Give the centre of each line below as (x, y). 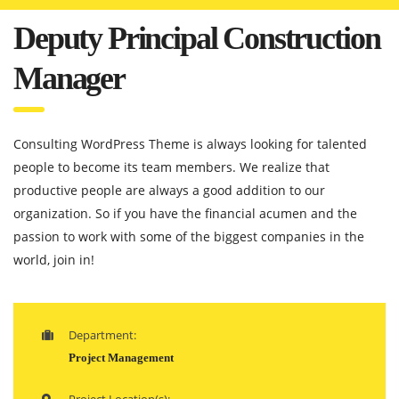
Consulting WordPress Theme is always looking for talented (190, 144)
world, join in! (54, 260)
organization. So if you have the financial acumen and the (185, 213)
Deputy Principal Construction (197, 38)
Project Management (121, 358)
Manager (69, 78)
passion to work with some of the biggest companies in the (189, 236)
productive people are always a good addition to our (169, 190)
